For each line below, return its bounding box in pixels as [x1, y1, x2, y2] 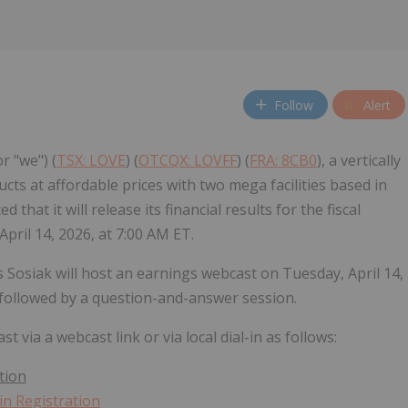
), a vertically [317, 150, 401, 171]
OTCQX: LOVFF [138, 150, 237, 171]
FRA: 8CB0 [250, 150, 317, 171]
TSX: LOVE [56, 150, 126, 171]
